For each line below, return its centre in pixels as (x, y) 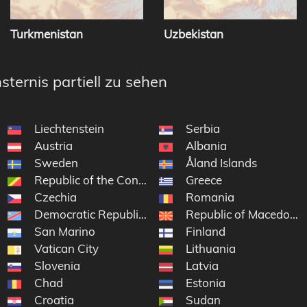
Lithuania (211, 249)
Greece (204, 180)
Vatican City (66, 249)
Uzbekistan (194, 34)
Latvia (202, 266)
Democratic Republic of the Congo (125, 214)
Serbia (203, 129)
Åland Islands (222, 163)
